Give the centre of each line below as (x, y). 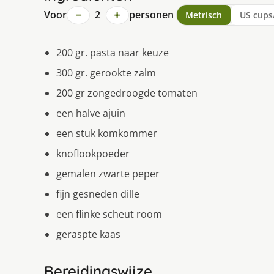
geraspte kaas (88, 235)
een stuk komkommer (107, 134)
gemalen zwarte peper (108, 174)
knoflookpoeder (93, 154)
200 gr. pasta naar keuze (113, 53)
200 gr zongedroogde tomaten (127, 93)
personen (151, 15)
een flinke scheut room (109, 214)
